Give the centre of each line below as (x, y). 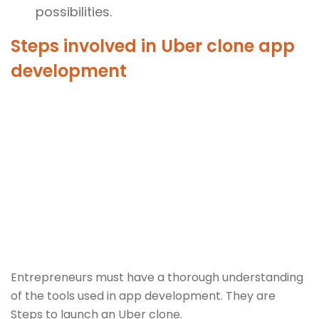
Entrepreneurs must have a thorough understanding (157, 278)
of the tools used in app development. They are (143, 296)
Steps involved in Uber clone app (153, 46)
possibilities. (74, 12)
